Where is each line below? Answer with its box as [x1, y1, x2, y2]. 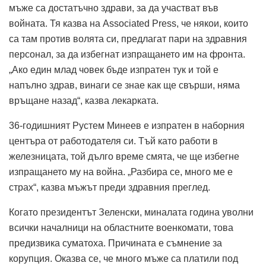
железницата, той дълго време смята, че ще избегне [9, 151, 239, 161]
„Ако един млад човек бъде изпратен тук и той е [9, 64, 218, 75]
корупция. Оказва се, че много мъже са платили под [9, 253, 238, 264]
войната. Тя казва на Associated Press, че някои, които [9, 18, 248, 28]
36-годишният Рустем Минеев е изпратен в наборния [9, 120, 245, 131]
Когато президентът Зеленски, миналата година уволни [9, 207, 254, 217]
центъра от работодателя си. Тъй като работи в [9, 135, 218, 146]
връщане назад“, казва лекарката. [9, 95, 159, 106]
